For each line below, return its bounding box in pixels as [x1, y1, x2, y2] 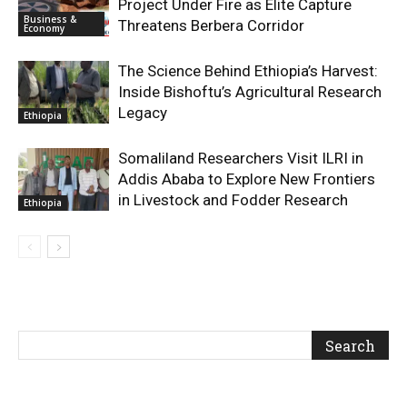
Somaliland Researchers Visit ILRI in [118, 149, 363, 168]
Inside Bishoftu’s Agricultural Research [118, 83, 382, 102]
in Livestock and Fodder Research [118, 191, 348, 210]
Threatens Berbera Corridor [118, 16, 304, 35]
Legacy [118, 104, 167, 123]
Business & [24, 13, 76, 26]
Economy [24, 22, 65, 35]
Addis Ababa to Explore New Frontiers [118, 170, 375, 189]
